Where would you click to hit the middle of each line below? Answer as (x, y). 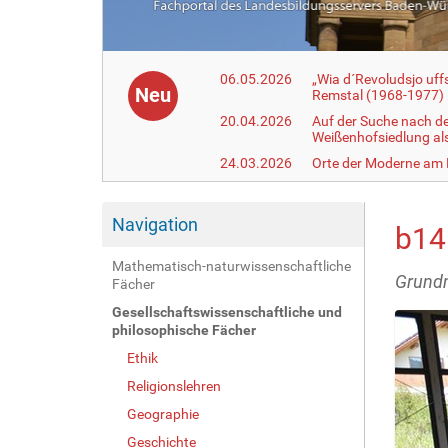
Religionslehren (174, 385)
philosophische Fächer (184, 329)
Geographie (163, 413)
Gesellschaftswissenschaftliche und (227, 311)
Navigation (155, 224)
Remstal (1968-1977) (378, 94)
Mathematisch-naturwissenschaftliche (231, 265)
